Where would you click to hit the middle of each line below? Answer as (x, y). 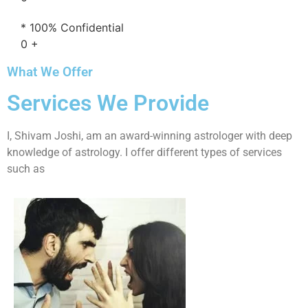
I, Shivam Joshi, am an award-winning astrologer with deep (150, 135)
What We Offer (50, 72)
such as (26, 168)
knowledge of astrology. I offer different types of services (144, 152)
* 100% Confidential (72, 27)
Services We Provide (108, 103)
